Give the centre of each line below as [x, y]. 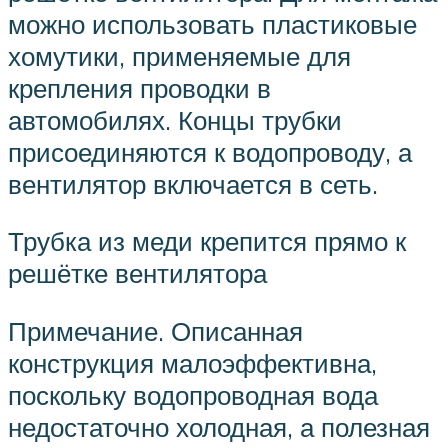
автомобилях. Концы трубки [175, 119]
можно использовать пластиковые [212, 23]
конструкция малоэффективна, [192, 362]
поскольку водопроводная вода [193, 394]
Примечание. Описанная [155, 330]
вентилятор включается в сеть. [193, 183]
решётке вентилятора [137, 273]
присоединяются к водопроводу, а [210, 151]
